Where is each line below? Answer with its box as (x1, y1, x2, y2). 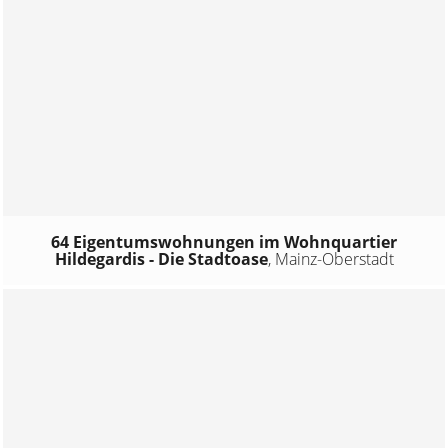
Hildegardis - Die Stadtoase (54, 247, 268, 270)
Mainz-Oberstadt (274, 247, 394, 270)
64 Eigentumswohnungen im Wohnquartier (51, 230, 397, 253)
